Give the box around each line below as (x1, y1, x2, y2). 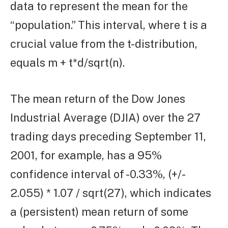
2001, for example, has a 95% (10, 148, 162, 162)
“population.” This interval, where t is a (10, 18, 207, 32)
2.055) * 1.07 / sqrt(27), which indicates (10, 186, 211, 199)
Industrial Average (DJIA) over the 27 (10, 110, 201, 124)
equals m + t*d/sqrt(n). (10, 56, 125, 70)
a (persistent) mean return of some (10, 205, 188, 218)
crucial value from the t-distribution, (10, 37, 197, 51)
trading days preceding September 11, (10, 129, 206, 143)
